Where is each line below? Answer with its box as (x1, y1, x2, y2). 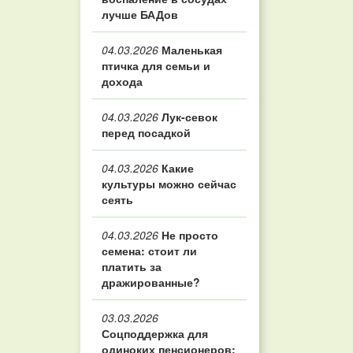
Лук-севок (158, 109, 217, 124)
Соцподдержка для (102, 325, 208, 341)
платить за (102, 258, 162, 274)
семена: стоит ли (102, 243, 197, 258)
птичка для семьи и (102, 58, 210, 73)
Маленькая (158, 42, 222, 58)
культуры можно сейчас (102, 176, 236, 191)
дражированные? (102, 274, 200, 290)
